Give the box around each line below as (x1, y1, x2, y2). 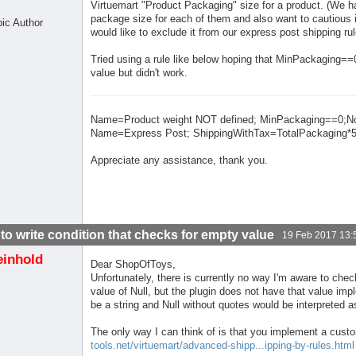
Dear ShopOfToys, (91, 258, 176, 271)
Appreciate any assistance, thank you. (91, 154, 269, 167)
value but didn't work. (91, 67, 188, 79)
